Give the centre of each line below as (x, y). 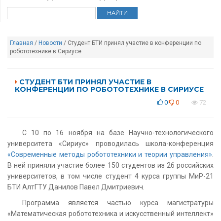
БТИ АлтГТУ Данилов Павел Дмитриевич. (76, 187)
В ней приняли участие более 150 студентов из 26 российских (110, 165)
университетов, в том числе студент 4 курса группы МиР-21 (110, 176)
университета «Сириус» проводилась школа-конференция (110, 143)
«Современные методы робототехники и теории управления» (110, 154)
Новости (50, 43)
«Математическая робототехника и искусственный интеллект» (110, 213)
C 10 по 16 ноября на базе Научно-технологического (118, 132)
